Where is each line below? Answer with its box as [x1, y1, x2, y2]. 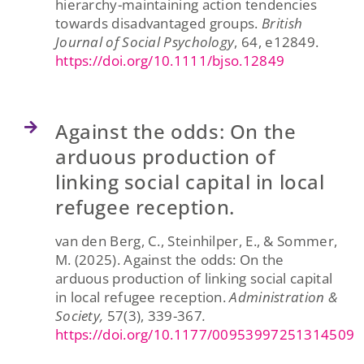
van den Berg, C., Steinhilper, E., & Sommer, [54, 231, 338, 250]
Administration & [229, 287, 338, 306]
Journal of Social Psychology [54, 32, 235, 51]
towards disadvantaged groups [54, 13, 255, 32]
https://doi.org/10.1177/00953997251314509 [54, 324, 355, 344]
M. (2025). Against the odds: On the [54, 249, 284, 269]
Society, [54, 305, 107, 325]
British [262, 13, 303, 32]
